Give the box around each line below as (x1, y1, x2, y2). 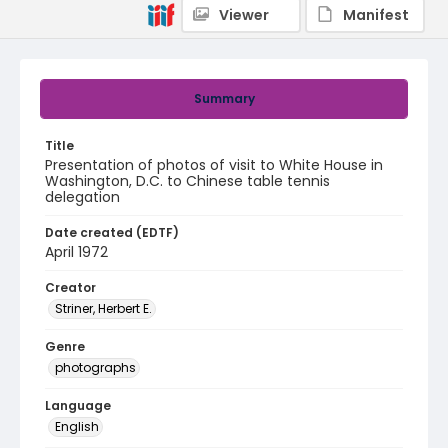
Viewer (219, 5, 269, 25)
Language (45, 397, 111, 414)
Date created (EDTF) (45, 224, 179, 241)
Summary (193, 90, 255, 107)
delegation (45, 187, 120, 207)
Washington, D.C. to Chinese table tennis (45, 171, 330, 191)
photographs (55, 359, 136, 376)
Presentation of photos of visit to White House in (45, 155, 383, 175)
